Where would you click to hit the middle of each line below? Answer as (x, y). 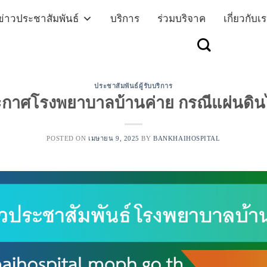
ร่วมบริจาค (182, 18)
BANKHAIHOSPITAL (187, 138)
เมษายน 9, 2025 (114, 138)
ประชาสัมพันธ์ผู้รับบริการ (133, 86)
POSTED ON (68, 138)
